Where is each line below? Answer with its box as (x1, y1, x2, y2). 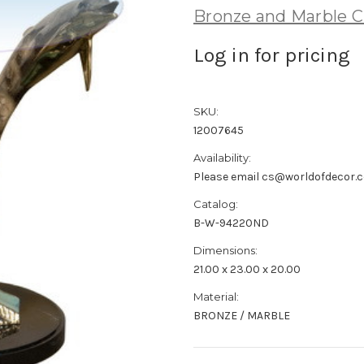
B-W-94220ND (193, 215, 269, 230)
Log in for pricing (193, 42, 350, 67)
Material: (193, 289, 239, 303)
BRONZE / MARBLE (193, 308, 290, 323)
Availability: (193, 150, 251, 164)
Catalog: (193, 197, 238, 210)
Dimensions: (193, 243, 258, 257)
